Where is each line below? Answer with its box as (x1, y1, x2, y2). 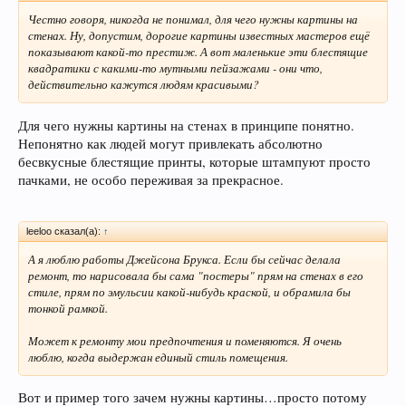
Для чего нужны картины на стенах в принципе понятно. (18, 116, 354, 134)
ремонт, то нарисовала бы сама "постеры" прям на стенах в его (28, 266, 363, 284)
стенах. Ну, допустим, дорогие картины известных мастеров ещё (28, 27, 370, 44)
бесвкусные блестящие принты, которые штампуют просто (18, 152, 371, 170)
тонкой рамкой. (28, 299, 108, 316)
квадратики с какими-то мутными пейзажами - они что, (28, 60, 323, 77)
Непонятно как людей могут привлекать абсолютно (18, 134, 323, 152)
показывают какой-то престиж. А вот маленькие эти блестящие (28, 43, 368, 61)
